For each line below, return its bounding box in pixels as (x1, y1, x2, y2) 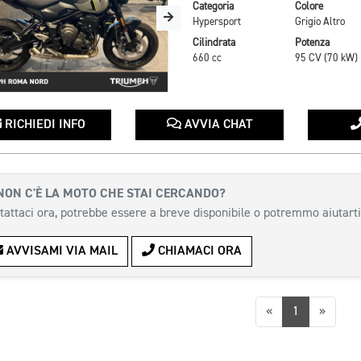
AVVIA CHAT (180, 118, 252, 131)
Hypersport (192, 17, 241, 28)
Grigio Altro (294, 17, 345, 28)
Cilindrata (192, 37, 235, 48)
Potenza (294, 37, 330, 48)
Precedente (271, 305, 332, 317)
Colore (294, 2, 323, 13)
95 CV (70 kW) (294, 52, 358, 64)
